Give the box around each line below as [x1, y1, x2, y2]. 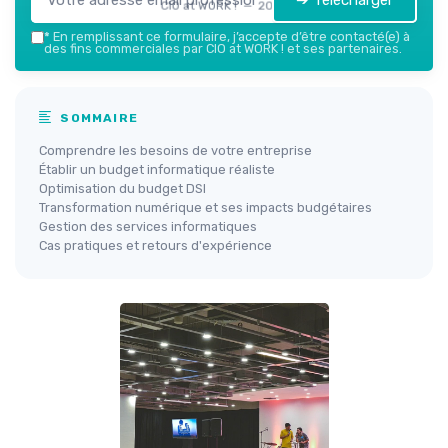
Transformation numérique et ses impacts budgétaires [39, 200, 372, 215]
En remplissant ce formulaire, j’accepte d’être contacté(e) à [50, 29, 410, 44]
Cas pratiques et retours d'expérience [39, 238, 272, 253]
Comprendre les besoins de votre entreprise [39, 143, 312, 158]
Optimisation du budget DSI [39, 181, 206, 196]
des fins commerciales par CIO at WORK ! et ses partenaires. [44, 41, 402, 56]
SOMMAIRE [56, 111, 139, 125]
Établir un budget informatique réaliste [39, 162, 275, 177]
